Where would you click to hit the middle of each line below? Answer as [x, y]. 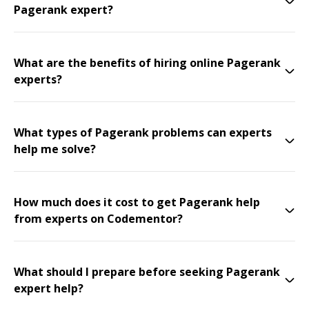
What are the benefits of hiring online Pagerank [147, 63]
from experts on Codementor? [98, 219]
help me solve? [55, 149]
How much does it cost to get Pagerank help [137, 202]
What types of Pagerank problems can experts [143, 132]
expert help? [49, 288]
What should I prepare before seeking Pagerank [147, 272]
